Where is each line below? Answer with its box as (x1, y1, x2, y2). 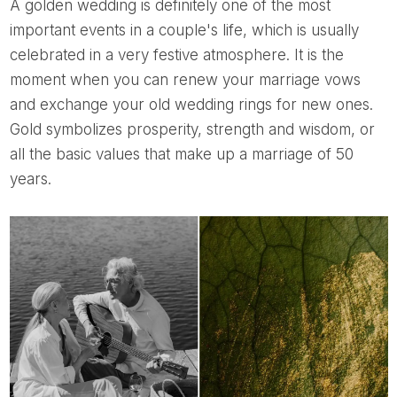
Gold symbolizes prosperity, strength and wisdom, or (9, 120, 375, 138)
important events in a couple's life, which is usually (9, 20, 359, 39)
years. (9, 169, 51, 188)
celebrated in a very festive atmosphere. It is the (9, 45, 344, 64)
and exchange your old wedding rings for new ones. (9, 95, 373, 113)
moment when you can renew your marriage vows (9, 70, 361, 89)
